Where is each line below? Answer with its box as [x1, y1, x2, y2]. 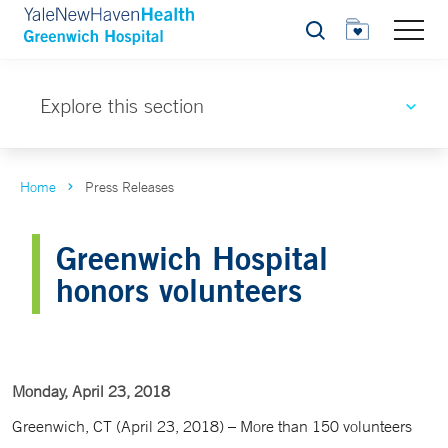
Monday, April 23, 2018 [12, 381, 170, 401]
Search [304, 27, 349, 44]
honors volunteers [56, 270, 302, 309]
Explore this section [40, 94, 204, 117]
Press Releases [85, 178, 174, 196]
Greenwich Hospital [56, 238, 328, 277]
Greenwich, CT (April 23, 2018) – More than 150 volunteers [12, 416, 412, 436]
